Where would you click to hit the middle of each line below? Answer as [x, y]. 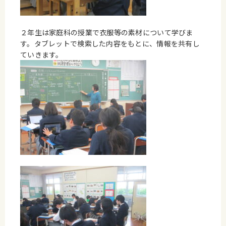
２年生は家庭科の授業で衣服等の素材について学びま [107, 32]
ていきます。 [42, 54]
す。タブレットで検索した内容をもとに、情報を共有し [110, 43]
